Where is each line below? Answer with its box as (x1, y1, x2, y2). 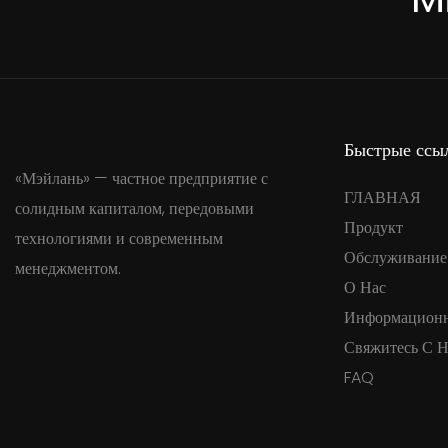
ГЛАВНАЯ (343, 186, 421, 210)
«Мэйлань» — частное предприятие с (15, 167, 268, 191)
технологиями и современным (15, 227, 223, 251)
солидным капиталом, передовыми (15, 197, 254, 221)
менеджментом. (15, 257, 121, 281)
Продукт (343, 216, 403, 240)
